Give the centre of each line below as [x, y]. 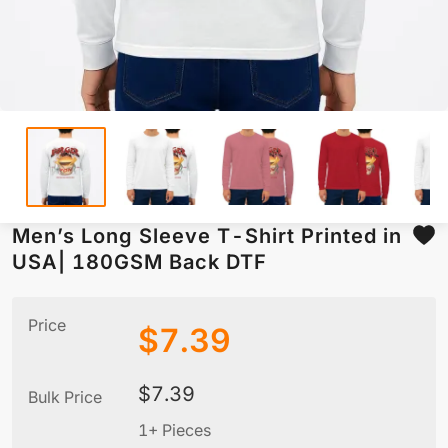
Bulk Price [65, 397]
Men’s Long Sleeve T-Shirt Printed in [207, 236]
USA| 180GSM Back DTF [139, 262]
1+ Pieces [174, 430]
